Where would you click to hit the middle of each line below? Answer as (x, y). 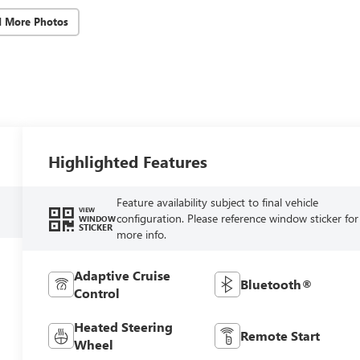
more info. (141, 234)
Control (97, 292)
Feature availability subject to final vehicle (217, 202)
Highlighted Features (128, 161)
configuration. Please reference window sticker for (237, 218)
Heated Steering (124, 326)
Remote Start (280, 335)
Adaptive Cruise (123, 275)
